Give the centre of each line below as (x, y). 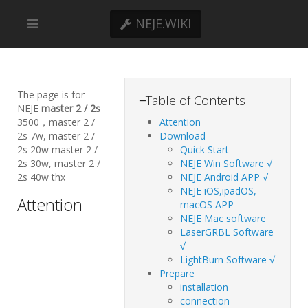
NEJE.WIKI (161, 23)
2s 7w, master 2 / (56, 136)
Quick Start (205, 150)
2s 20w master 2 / (57, 150)
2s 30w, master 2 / (59, 163)
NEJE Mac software (223, 218)
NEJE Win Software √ (226, 163)
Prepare (177, 273)
